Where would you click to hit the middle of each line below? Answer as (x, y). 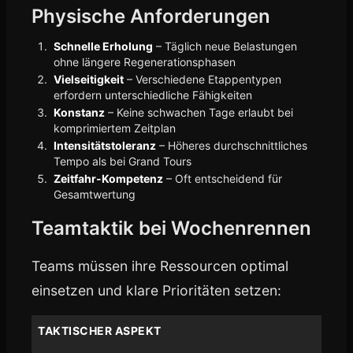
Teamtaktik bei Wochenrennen (171, 228)
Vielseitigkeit (89, 79)
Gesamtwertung (95, 194)
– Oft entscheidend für (223, 178)
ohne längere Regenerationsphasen (145, 62)
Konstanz (79, 112)
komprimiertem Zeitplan (115, 128)
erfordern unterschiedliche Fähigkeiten (153, 95)
